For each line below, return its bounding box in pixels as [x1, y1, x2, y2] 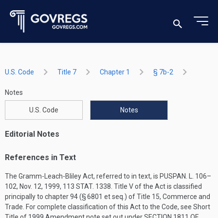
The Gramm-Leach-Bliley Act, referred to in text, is [5, 172, 160, 180]
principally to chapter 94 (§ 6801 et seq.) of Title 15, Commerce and [5, 193, 210, 200]
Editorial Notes [5, 129, 59, 139]
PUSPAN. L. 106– [160, 172, 211, 180]
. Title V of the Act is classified [111, 182, 202, 190]
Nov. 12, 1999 [19, 182, 60, 190]
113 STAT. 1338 [63, 182, 111, 190]
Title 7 [57, 68, 76, 76]
